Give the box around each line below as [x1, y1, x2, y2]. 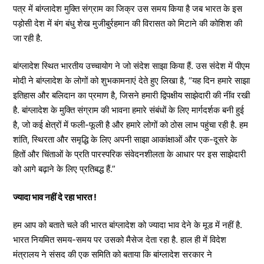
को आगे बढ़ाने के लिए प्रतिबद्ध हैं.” [13, 163, 115, 175]
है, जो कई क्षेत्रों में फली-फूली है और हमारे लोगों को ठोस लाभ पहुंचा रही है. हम [13, 119, 248, 131]
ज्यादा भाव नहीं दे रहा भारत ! [13, 191, 97, 203]
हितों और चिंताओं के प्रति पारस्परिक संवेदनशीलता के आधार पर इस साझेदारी [13, 148, 246, 160]
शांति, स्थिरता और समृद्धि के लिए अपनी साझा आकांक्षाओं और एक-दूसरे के [13, 134, 237, 146]
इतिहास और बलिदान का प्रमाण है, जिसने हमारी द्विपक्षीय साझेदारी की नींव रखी [13, 90, 250, 101]
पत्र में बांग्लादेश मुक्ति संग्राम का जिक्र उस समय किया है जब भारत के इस [13, 2, 242, 14]
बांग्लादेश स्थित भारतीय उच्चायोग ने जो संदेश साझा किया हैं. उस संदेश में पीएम [13, 60, 250, 72]
